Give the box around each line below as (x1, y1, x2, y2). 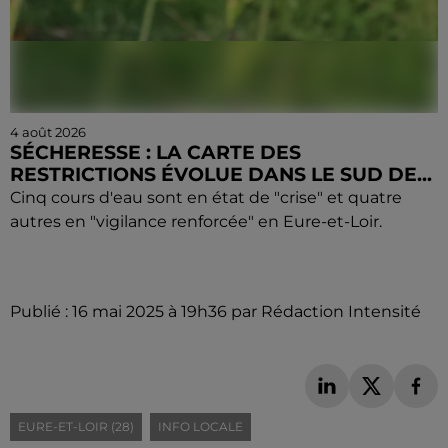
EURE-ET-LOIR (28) (18, 419, 134, 435)
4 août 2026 (10, 123, 86, 140)
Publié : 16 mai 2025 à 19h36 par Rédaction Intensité (10, 301, 421, 321)
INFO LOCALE (158, 419, 243, 435)
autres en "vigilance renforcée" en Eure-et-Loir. (10, 211, 382, 231)
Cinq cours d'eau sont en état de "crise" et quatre (10, 187, 402, 207)
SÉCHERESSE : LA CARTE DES (10, 140, 301, 164)
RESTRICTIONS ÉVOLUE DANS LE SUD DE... (10, 162, 432, 186)
